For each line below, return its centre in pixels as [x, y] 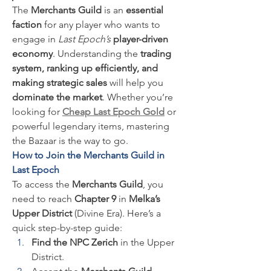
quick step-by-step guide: [67, 228]
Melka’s [145, 199]
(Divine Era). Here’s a [116, 213]
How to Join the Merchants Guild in [88, 155]
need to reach [43, 199]
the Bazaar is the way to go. [70, 141]
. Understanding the [96, 54]
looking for [37, 112]
